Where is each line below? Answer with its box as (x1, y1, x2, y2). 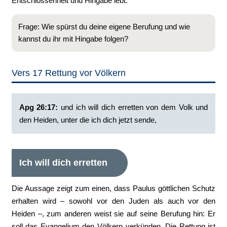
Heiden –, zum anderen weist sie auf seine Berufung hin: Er (11, 209, 216, 218)
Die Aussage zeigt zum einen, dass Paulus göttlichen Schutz (11, 184, 216, 193)
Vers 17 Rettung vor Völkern (11, 68, 126, 78)
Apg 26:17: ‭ (19, 103, 61, 111)
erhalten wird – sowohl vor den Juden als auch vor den (11, 197, 216, 205)
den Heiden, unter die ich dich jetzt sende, (19, 116, 157, 124)
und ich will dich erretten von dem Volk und (61, 103, 208, 111)
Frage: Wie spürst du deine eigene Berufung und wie (18, 22, 190, 31)
